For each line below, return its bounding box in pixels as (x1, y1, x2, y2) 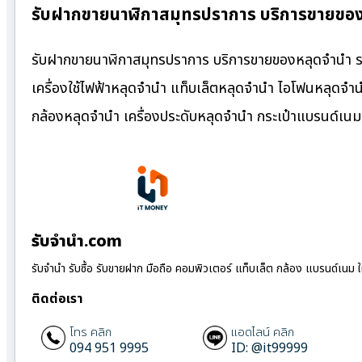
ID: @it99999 (231, 338, 308, 358)
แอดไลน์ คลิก (231, 322, 294, 342)
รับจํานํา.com (32, 229, 122, 254)
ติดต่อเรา (32, 288, 83, 309)
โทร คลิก (69, 322, 112, 342)
